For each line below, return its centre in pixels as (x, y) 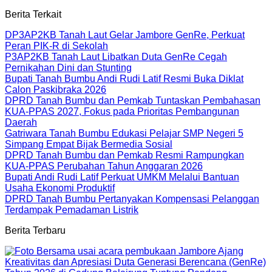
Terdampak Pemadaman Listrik (72, 209)
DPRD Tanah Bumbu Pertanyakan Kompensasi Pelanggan (132, 199)
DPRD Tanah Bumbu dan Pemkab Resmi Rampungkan (124, 155)
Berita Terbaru (35, 230)
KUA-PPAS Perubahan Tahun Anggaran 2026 (104, 166)
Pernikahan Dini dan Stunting (68, 67)
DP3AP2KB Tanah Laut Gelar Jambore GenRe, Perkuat (125, 35)
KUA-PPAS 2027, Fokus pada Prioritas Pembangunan (122, 111)
